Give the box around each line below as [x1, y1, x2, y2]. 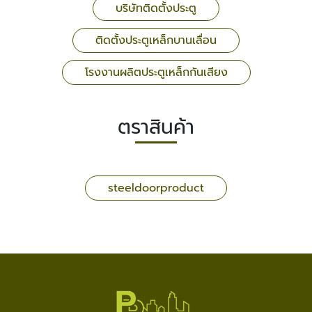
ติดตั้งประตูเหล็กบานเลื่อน [95, 32, 217, 49]
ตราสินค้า [118, 112, 194, 142]
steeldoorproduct [108, 180, 204, 196]
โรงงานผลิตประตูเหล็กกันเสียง [84, 64, 228, 81]
